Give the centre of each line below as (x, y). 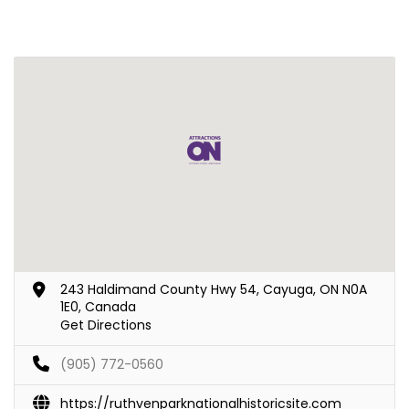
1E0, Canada (98, 306)
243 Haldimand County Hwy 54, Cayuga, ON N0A (214, 289)
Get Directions (106, 325)
